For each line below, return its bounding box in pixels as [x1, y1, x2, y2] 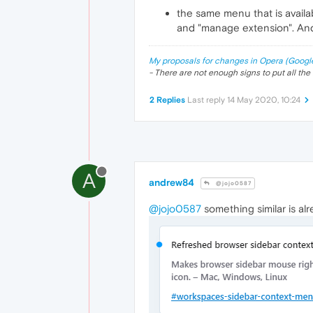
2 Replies [150, 95, 185, 105]
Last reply [187, 95, 227, 105]
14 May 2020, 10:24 [227, 95, 300, 105]
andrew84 [149, 177, 194, 188]
